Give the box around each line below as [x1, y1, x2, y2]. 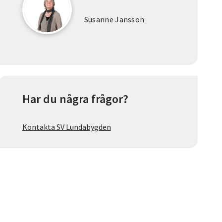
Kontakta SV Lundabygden [22, 122, 111, 132]
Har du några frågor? [22, 91, 128, 107]
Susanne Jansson [84, 14, 145, 25]
